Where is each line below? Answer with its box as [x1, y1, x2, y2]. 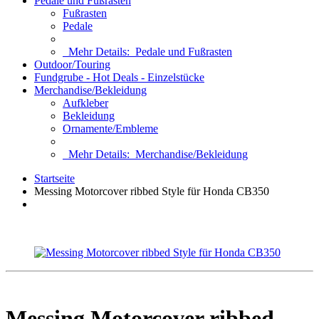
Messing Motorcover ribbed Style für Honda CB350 [34, 185, 269, 197]
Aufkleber [63, 97, 108, 109]
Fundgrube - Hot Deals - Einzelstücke [34, 71, 204, 83]
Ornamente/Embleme [63, 122, 158, 135]
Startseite [34, 172, 75, 184]
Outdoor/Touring [34, 58, 110, 70]
